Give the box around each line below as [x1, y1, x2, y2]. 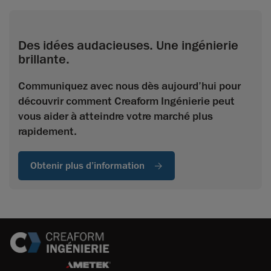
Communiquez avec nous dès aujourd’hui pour [18, 79, 241, 93]
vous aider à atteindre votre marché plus [18, 109, 213, 123]
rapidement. [18, 125, 77, 139]
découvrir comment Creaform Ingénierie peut [18, 94, 235, 108]
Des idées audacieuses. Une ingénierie [18, 37, 238, 54]
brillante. [18, 51, 70, 68]
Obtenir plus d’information [30, 160, 145, 172]
